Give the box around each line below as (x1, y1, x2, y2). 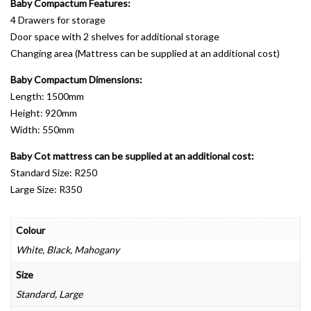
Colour (16, 224, 45, 237)
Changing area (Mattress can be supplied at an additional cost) (10, 47, 280, 60)
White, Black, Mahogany (16, 244, 119, 256)
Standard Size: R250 (10, 167, 97, 179)
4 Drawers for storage (10, 14, 106, 26)
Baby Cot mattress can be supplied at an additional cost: (10, 150, 254, 162)
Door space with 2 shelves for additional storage (10, 31, 219, 43)
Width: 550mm (10, 124, 74, 136)
